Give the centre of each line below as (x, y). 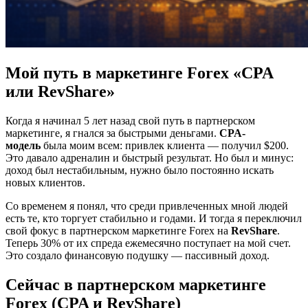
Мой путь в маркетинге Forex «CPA (139, 73)
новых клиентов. (45, 182)
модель (23, 145)
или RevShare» (60, 91)
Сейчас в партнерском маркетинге (136, 284)
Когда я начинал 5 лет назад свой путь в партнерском (130, 120)
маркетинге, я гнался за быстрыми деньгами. (112, 133)
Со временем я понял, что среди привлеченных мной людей (147, 206)
